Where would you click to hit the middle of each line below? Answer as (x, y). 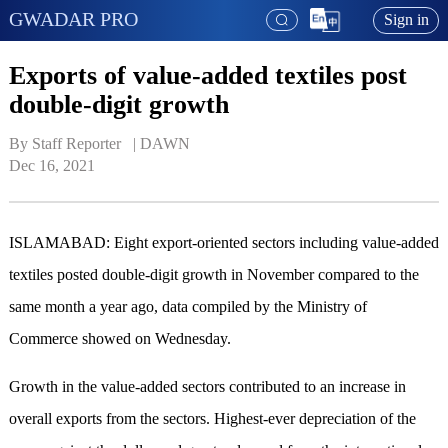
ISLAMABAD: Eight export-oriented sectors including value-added (223, 243)
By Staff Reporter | (74, 144)
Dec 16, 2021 (51, 166)
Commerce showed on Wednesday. (119, 339)
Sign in (406, 20)
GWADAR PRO (73, 18)
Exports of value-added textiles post (207, 75)
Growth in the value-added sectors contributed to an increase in (207, 387)
